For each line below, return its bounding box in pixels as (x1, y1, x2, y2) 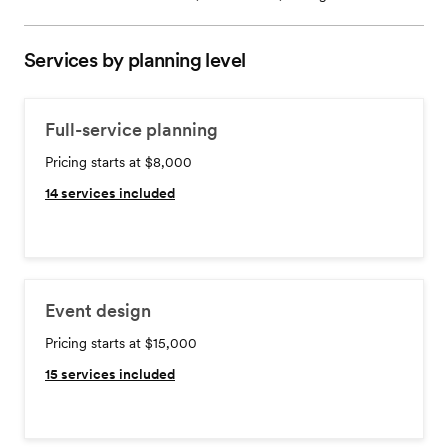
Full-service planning (45, 119, 218, 140)
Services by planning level (24, 48, 246, 72)
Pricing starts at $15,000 (45, 335, 197, 351)
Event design (45, 300, 151, 321)
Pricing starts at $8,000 (45, 154, 192, 170)
